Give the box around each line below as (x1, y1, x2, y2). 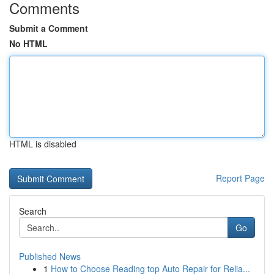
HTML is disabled (9, 138, 76, 150)
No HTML (9, 37, 48, 50)
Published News (19, 250, 81, 262)
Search (19, 205, 46, 217)
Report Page (216, 172, 265, 184)
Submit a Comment (9, 22, 88, 34)
